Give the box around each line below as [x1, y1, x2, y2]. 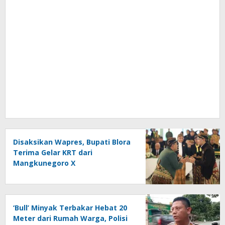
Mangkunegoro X [13, 158, 75, 168]
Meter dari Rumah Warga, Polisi [13, 213, 128, 223]
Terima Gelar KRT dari [13, 147, 92, 157]
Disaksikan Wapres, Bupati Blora [13, 137, 131, 147]
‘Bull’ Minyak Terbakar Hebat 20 [13, 202, 127, 212]
